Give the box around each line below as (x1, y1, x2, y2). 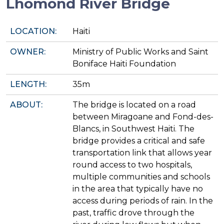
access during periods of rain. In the (72, 196, 213, 206)
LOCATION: (10, 26, 56, 36)
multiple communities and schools (72, 172, 210, 182)
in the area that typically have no (72, 184, 203, 194)
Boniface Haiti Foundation (72, 59, 176, 69)
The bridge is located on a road (72, 100, 196, 110)
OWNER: (10, 47, 45, 57)
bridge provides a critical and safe (72, 136, 205, 146)
